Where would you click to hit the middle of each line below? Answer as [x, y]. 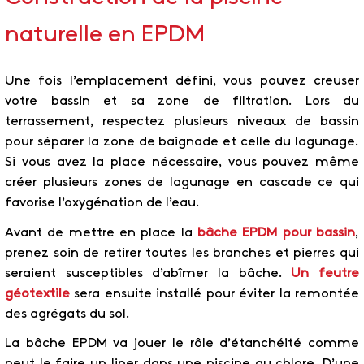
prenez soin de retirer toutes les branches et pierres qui [182, 253]
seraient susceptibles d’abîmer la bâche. [148, 273]
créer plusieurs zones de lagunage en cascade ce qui [182, 183]
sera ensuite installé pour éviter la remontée [214, 293]
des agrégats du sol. [67, 314]
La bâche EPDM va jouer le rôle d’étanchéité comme [182, 343]
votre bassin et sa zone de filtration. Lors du [182, 102]
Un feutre [325, 273]
